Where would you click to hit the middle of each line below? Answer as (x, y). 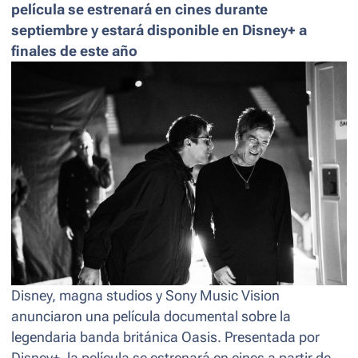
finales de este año (74, 51)
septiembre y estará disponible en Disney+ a (159, 30)
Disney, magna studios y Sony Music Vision (145, 295)
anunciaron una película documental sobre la (151, 316)
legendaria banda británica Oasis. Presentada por (165, 337)
